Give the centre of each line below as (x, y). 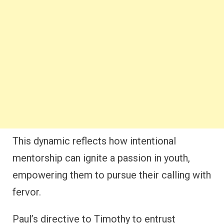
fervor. (27, 192)
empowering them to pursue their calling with (112, 175)
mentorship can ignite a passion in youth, (101, 158)
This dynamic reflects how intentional (94, 141)
